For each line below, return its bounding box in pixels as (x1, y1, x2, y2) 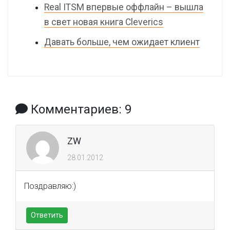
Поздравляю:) (24, 181, 76, 191)
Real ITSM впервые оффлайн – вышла (44, 2, 203, 12)
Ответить (31, 211, 63, 219)
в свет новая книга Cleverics (44, 17, 163, 27)
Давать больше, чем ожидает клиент (44, 37, 200, 47)
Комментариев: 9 (28, 102, 131, 117)
